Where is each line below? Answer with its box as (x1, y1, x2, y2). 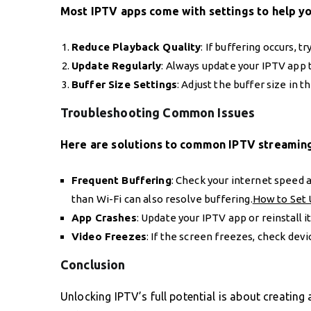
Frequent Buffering (72, 174, 171, 186)
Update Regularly (72, 59, 162, 72)
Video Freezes (72, 230, 146, 242)
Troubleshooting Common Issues (60, 105, 255, 119)
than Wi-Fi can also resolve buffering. (72, 192, 253, 205)
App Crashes (72, 211, 137, 224)
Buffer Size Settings (72, 78, 177, 90)
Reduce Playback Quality (72, 40, 201, 53)
